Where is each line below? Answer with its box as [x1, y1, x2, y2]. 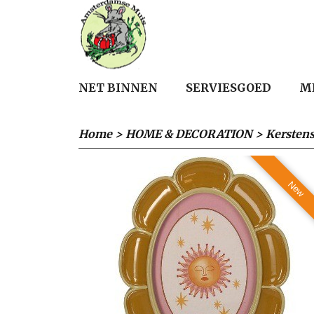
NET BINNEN [78, 81, 158, 95]
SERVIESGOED [186, 81, 271, 95]
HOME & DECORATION [125, 127, 252, 141]
